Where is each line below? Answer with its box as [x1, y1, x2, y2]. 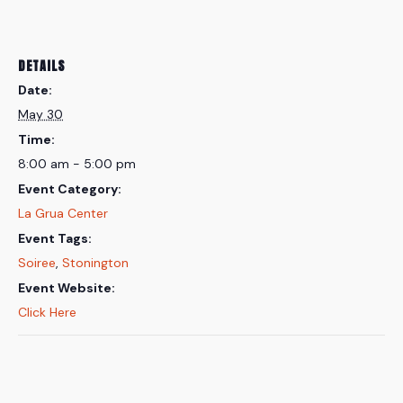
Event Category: [18, 181, 121, 198]
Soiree [18, 255, 56, 272]
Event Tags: [18, 230, 92, 247]
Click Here [18, 304, 76, 321]
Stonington [62, 255, 129, 272]
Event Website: [18, 280, 115, 297]
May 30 [18, 106, 63, 123]
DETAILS [18, 57, 66, 76]
